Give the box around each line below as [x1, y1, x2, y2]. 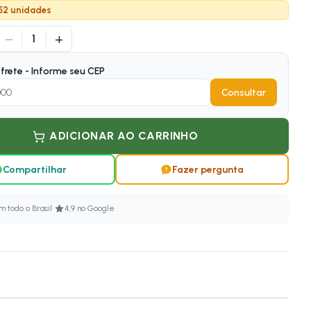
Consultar [221, 86, 266, 99]
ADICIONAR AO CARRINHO [49, 129, 199, 142]
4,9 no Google [64, 203, 115, 213]
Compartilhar [3, 163, 67, 176]
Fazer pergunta [172, 163, 244, 176]
